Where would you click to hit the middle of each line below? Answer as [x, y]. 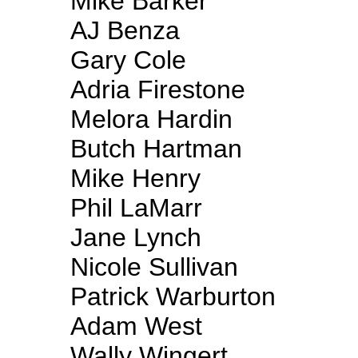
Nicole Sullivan [154, 267]
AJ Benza [125, 30]
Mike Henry [135, 178]
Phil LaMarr [136, 208]
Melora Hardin [151, 119]
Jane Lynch [136, 237]
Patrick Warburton [173, 296]
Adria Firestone [158, 89]
